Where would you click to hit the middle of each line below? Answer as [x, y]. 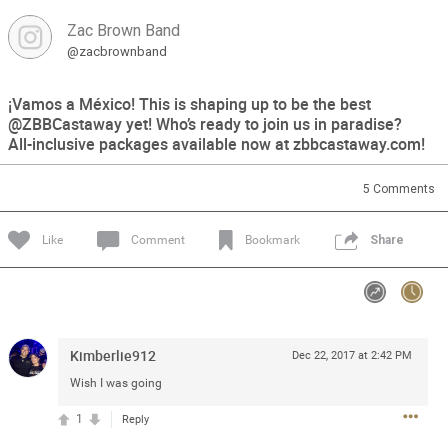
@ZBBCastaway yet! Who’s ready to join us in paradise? [204, 124]
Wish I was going [115, 383]
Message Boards [302, 35]
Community [150, 35]
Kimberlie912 [112, 355]
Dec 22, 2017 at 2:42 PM [352, 355]
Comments [402, 189]
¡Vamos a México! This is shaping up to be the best [189, 104]
